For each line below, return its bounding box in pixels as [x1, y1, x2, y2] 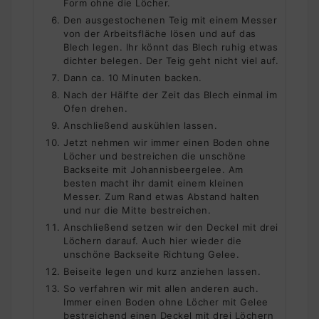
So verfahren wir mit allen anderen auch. [63, 282, 258, 294]
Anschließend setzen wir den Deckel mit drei [63, 221, 278, 233]
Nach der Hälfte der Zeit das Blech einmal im [63, 88, 277, 100]
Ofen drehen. [63, 102, 127, 114]
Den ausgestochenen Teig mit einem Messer [63, 14, 277, 26]
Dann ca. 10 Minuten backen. [63, 71, 202, 83]
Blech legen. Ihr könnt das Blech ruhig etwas [63, 41, 278, 53]
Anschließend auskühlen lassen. [63, 119, 217, 131]
